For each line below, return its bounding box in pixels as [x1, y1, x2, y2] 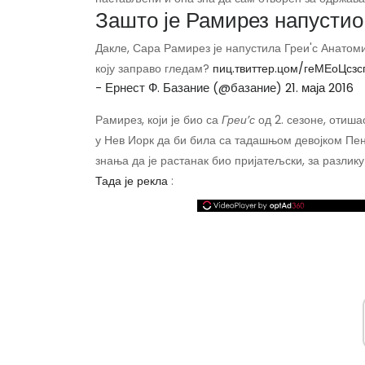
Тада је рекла [95, 173, 168, 190]
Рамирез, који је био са [95, 112, 222, 129]
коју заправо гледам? [95, 60, 213, 77]
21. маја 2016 [285, 79, 354, 97]
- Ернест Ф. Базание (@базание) [95, 79, 285, 97]
